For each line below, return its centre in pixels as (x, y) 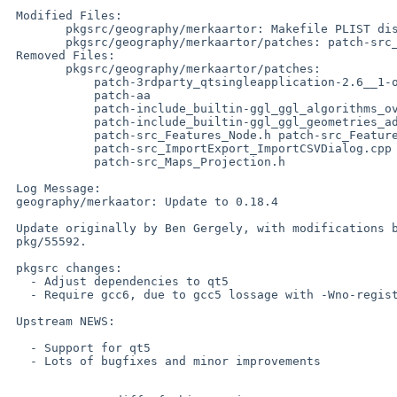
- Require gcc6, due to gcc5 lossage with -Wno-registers (19, 294)
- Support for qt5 (19, 347)
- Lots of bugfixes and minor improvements (19, 361)
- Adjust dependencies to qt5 (19, 281)
